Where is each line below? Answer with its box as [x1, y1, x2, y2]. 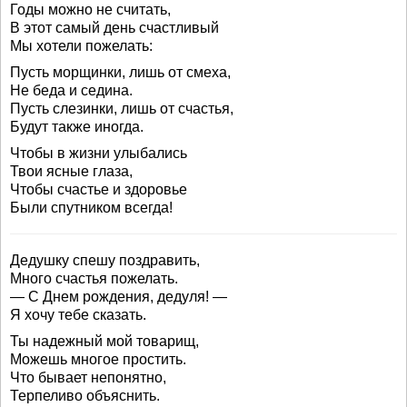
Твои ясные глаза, [10, 164, 133, 179]
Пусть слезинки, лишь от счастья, [10, 101, 233, 116]
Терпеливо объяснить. [10, 388, 160, 403]
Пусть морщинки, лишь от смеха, [10, 65, 231, 80]
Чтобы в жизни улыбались [10, 145, 187, 161]
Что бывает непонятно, [10, 370, 166, 385]
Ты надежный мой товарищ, [10, 333, 199, 349]
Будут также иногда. [10, 119, 144, 134]
